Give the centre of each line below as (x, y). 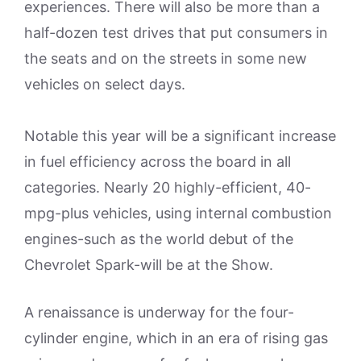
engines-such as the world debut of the (159, 239)
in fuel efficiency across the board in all (158, 162)
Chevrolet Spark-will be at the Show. (149, 265)
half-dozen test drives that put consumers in (176, 33)
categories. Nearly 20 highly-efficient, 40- (168, 187)
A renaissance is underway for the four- (159, 312)
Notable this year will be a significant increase (180, 136)
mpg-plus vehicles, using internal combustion (178, 213)
